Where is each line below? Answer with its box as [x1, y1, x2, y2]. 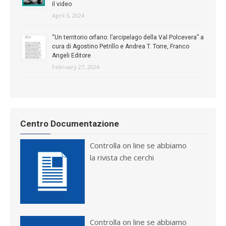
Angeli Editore [52, 51, 91, 59]
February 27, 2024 [52, 63, 99, 71]
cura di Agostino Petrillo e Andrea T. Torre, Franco [52, 42, 189, 50]
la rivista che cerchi [90, 152, 154, 163]
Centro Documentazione [20, 118, 119, 129]
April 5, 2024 [52, 11, 84, 19]
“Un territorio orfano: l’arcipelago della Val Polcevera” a [52, 33, 204, 41]
